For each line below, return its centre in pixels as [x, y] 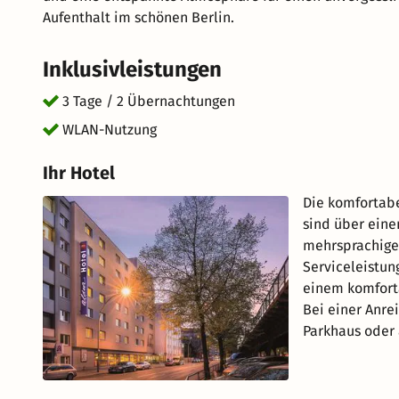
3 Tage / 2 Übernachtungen [149, 101]
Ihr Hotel [79, 173]
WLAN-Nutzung [110, 130]
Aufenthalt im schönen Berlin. [138, 17]
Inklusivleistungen [132, 69]
